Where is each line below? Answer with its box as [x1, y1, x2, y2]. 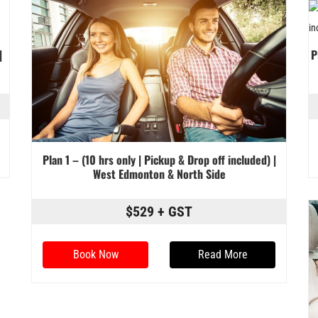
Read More [197, 248, 248, 262]
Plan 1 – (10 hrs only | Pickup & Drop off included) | [42, 151, 276, 169]
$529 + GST [126, 203, 192, 221]
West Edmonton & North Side [92, 165, 226, 183]
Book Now [72, 248, 119, 262]
